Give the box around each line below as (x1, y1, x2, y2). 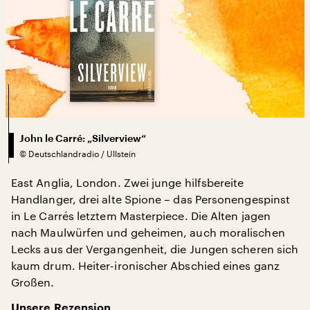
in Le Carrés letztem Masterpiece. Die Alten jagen (11, 208, 271, 222)
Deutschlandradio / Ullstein (28, 148, 136, 158)
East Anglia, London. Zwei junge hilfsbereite (11, 175, 244, 189)
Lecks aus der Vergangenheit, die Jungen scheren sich (11, 241, 299, 255)
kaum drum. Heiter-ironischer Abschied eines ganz (11, 258, 280, 272)
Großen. (11, 275, 55, 289)
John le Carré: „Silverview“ (19, 133, 146, 143)
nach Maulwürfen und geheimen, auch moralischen (11, 225, 285, 239)
